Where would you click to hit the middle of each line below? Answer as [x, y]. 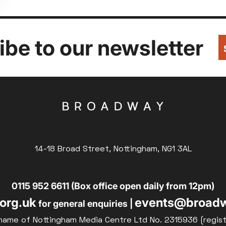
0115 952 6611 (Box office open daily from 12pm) [113, 186]
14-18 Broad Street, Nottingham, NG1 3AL [113, 149]
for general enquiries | [85, 203]
